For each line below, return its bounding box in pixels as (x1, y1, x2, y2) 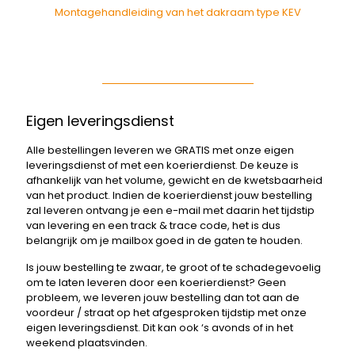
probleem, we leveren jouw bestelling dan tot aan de (26, 289, 300, 305)
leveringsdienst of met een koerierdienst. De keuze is (26, 157, 299, 173)
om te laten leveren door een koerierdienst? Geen (26, 274, 286, 290)
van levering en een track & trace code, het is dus (26, 217, 281, 233)
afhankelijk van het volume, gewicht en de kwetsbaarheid (26, 172, 323, 188)
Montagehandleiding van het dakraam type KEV (54, 4, 301, 20)
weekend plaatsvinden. (26, 334, 147, 350)
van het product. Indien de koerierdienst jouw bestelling (26, 187, 312, 203)
